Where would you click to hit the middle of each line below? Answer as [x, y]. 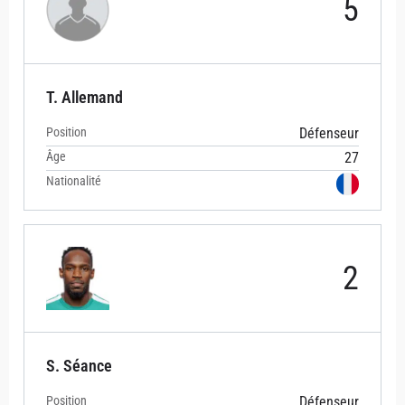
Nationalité [74, 181]
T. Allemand [85, 98]
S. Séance [79, 366]
